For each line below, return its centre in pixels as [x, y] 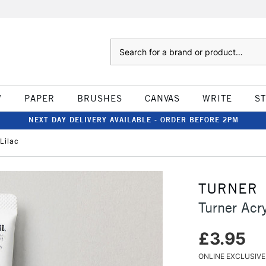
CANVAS [162, 98]
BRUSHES [99, 98]
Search [122, 45]
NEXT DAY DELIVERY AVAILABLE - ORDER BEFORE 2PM [134, 120]
